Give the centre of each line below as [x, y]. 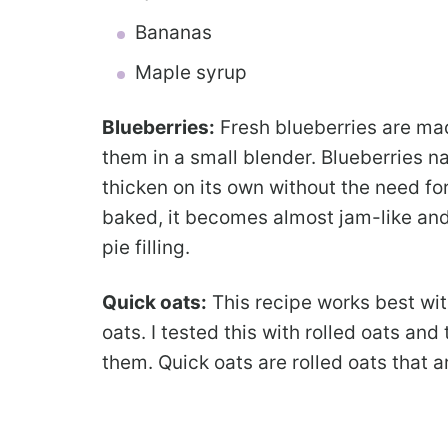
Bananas [173, 33]
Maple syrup [191, 73]
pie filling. [146, 248]
